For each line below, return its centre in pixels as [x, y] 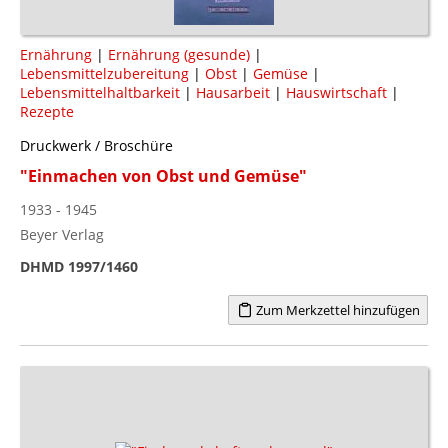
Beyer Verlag [62, 234]
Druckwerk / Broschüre [96, 145]
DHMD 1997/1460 [79, 266]
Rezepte [47, 111]
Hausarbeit [233, 92]
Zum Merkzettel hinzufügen [336, 309]
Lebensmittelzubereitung [104, 73]
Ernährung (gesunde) [179, 54]
